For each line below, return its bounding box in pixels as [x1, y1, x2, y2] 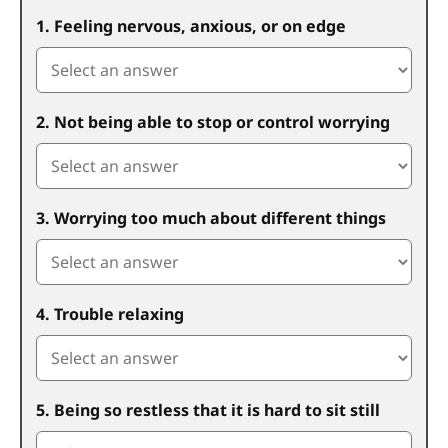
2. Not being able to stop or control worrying [36, 111, 390, 133]
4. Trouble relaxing [36, 303, 184, 325]
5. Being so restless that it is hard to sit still [36, 399, 380, 421]
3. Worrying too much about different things [36, 207, 386, 229]
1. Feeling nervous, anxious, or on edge [36, 15, 346, 37]
